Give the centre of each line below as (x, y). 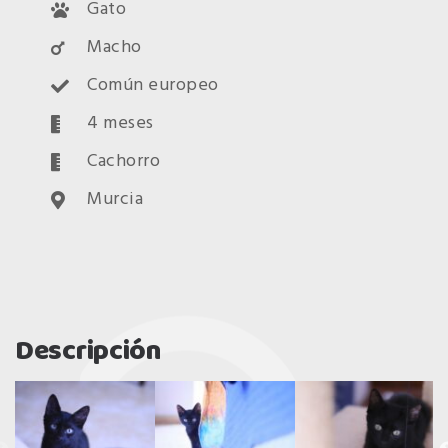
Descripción (88, 350)
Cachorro (124, 161)
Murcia (115, 199)
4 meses (120, 123)
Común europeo (153, 85)
